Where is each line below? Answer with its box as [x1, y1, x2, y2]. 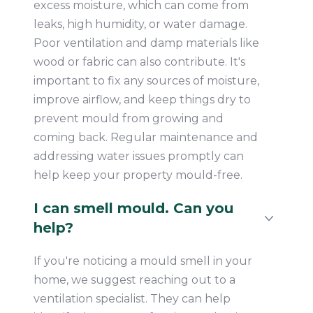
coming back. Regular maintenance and [33, 131, 258, 145]
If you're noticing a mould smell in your [33, 254, 252, 268]
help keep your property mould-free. [33, 168, 242, 182]
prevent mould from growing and [33, 112, 224, 126]
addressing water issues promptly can [33, 150, 244, 163]
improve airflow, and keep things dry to [33, 93, 251, 107]
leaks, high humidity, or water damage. [33, 17, 247, 31]
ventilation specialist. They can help [33, 292, 231, 306]
